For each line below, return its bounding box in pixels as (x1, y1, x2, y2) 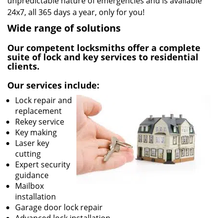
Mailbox (15, 181, 44, 191)
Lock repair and (15, 95, 72, 106)
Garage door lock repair (15, 202, 103, 213)
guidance (15, 170, 49, 181)
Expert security (15, 159, 70, 170)
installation (15, 191, 56, 202)
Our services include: (7, 79, 99, 91)
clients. (7, 60, 39, 72)
